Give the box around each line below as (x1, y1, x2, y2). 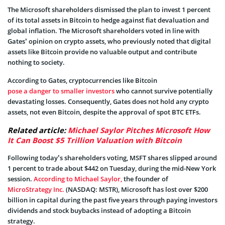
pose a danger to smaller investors (8, 86, 115, 95)
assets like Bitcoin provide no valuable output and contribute (8, 47, 197, 56)
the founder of (122, 174, 168, 183)
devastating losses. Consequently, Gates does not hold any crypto (8, 96, 209, 106)
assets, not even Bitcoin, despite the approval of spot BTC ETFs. (8, 107, 201, 117)
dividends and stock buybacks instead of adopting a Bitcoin (8, 205, 191, 215)
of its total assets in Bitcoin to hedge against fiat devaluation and (8, 15, 209, 25)
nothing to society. (8, 57, 65, 67)
